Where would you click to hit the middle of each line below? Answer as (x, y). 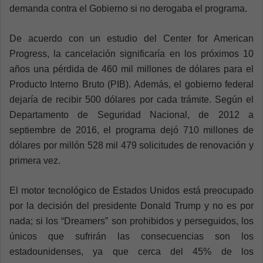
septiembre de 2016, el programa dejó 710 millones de (131, 130)
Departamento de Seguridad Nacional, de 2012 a (131, 114)
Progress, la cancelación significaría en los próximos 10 (131, 53)
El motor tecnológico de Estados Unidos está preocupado (131, 190)
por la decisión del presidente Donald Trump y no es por (131, 205)
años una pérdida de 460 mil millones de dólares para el (131, 69)
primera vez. (35, 160)
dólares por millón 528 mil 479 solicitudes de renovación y (131, 145)
